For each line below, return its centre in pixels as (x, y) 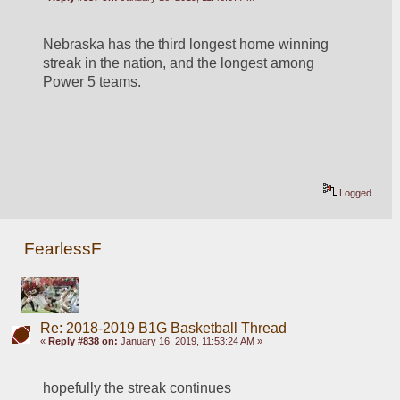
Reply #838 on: (83, 341)
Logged (354, 193)
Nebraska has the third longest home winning (186, 45)
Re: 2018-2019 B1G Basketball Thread (163, 328)
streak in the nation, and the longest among (179, 63)
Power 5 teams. (92, 82)
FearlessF (63, 249)
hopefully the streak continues (137, 387)
